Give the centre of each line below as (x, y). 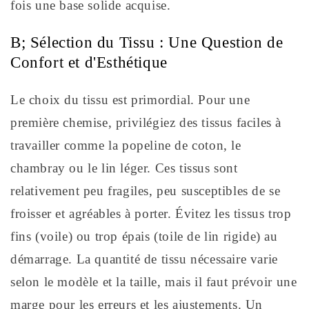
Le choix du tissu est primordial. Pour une (130, 100)
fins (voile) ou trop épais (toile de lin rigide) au (144, 237)
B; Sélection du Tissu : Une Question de (147, 43)
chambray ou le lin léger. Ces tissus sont (124, 168)
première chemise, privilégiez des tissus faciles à (146, 123)
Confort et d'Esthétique (89, 63)
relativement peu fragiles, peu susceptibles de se (146, 191)
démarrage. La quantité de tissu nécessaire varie (144, 259)
